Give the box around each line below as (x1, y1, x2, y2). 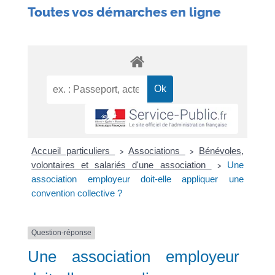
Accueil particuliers (31, 145, 115, 157)
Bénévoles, (198, 145, 244, 157)
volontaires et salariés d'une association (31, 160, 212, 171)
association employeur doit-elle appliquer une (31, 174, 244, 185)
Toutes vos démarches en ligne (27, 4, 221, 20)
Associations (128, 145, 185, 157)
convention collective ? (31, 188, 123, 199)
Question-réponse (31, 228, 91, 238)
